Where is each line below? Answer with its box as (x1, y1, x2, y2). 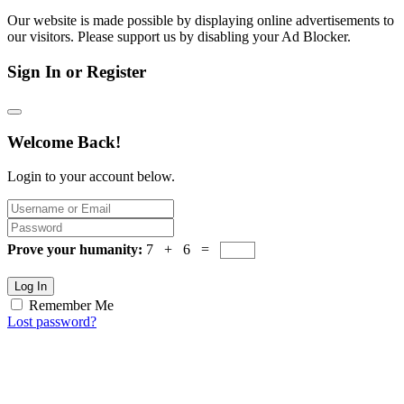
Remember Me (29, 298, 114, 314)
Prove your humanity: (7, 242, 146, 258)
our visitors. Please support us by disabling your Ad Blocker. (7, 29, 351, 45)
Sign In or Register (7, 62, 146, 82)
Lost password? (7, 314, 96, 330)
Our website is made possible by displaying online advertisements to (7, 13, 394, 29)
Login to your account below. (7, 169, 175, 185)
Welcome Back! (7, 132, 121, 151)
